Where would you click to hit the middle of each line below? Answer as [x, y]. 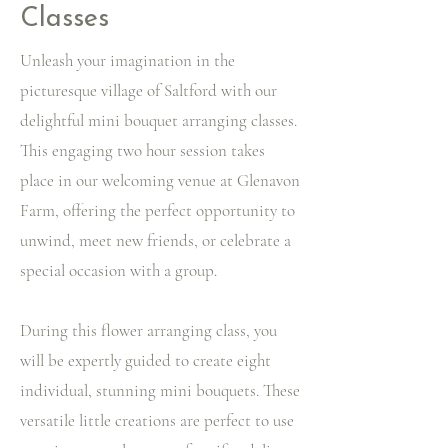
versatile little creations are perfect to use [157, 420]
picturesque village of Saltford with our [148, 90]
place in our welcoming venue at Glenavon [160, 180]
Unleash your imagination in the [127, 60]
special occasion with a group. [118, 270]
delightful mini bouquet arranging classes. [158, 120]
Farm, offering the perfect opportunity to [157, 210]
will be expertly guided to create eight [145, 360]
